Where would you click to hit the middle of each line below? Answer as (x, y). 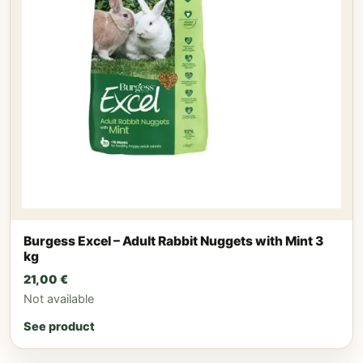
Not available (59, 299)
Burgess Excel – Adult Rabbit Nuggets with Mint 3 (173, 241)
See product (59, 327)
